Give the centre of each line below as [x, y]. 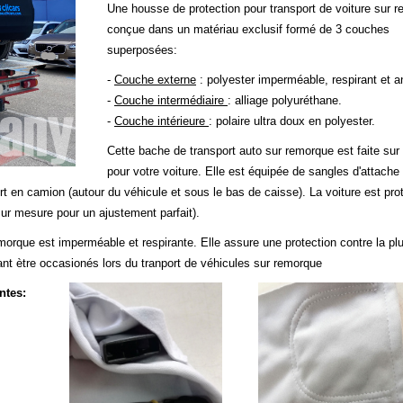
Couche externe [155, 79]
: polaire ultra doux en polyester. [292, 121]
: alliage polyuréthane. [285, 100]
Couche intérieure [161, 121]
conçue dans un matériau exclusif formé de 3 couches [248, 29]
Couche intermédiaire [171, 100]
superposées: [142, 49]
